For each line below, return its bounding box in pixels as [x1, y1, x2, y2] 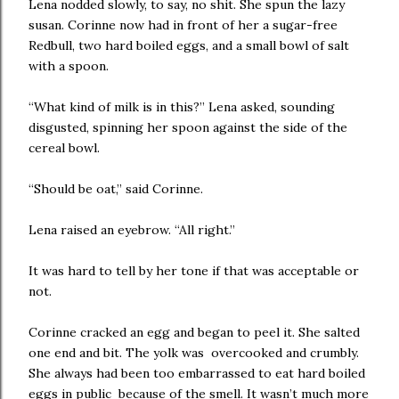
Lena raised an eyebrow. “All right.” [28, 222, 242, 238]
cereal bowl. [28, 140, 103, 156]
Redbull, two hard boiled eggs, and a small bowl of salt [28, 37, 349, 53]
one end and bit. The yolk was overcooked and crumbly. [28, 345, 359, 361]
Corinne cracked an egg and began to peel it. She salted [28, 324, 360, 340]
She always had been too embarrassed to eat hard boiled [28, 365, 365, 381]
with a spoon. [28, 58, 112, 74]
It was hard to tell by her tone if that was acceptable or [28, 263, 359, 279]
